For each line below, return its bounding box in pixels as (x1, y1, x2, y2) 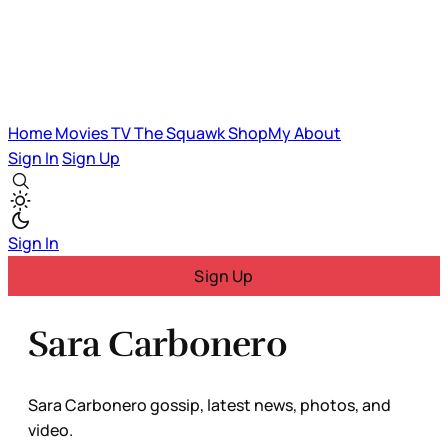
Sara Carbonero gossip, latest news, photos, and (28, 393, 391, 416)
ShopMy (228, 122, 294, 144)
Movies (55, 122, 111, 144)
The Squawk (134, 122, 228, 144)
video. (28, 418, 73, 441)
